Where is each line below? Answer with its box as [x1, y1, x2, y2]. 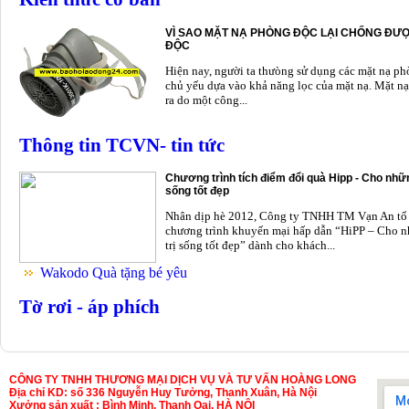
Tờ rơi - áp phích [19, 296, 160, 319]
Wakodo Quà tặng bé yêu [40, 264, 187, 280]
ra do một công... [165, 92, 247, 107]
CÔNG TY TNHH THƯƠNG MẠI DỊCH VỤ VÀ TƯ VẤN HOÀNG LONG [9, 373, 356, 387]
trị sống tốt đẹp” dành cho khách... [165, 237, 335, 252]
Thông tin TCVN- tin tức [19, 133, 225, 156]
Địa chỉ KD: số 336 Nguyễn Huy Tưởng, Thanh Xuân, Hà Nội [9, 386, 317, 400]
